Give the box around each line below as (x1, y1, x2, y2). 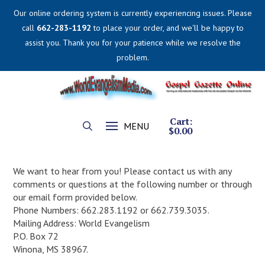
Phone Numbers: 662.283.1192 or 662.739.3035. (12, 204, 209, 216)
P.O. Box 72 (12, 230, 59, 242)
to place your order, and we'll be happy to (91, 22, 244, 33)
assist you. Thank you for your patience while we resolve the (24, 37, 241, 48)
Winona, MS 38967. (12, 243, 88, 255)
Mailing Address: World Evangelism (12, 217, 150, 229)
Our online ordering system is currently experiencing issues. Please (13, 8, 252, 18)
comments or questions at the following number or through (12, 178, 252, 190)
